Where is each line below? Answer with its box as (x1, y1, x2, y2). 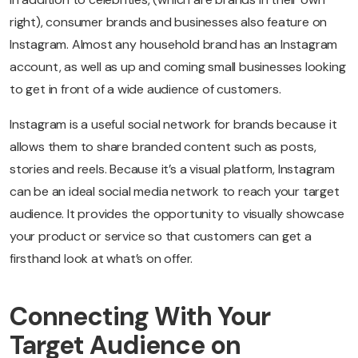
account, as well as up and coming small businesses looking (10, 58, 346, 76)
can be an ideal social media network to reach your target (10, 183, 340, 201)
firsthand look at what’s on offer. (10, 250, 193, 268)
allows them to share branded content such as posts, (10, 138, 316, 156)
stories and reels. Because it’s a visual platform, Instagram (10, 161, 335, 178)
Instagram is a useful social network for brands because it (10, 116, 337, 133)
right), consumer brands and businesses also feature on (10, 14, 328, 31)
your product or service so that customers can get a (10, 228, 312, 245)
